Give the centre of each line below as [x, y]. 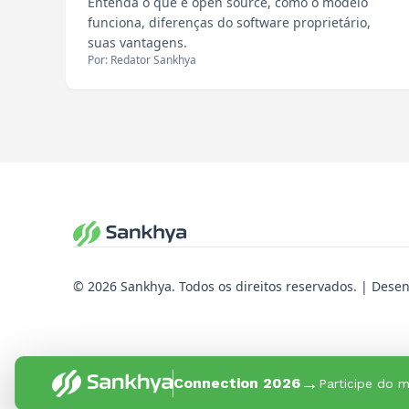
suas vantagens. [137, 42]
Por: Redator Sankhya [142, 60]
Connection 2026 [237, 383]
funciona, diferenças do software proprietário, [229, 22]
